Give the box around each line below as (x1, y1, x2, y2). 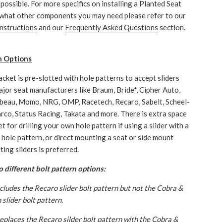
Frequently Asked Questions (65, 23, 158, 32)
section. (158, 23, 185, 32)
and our (37, 23, 65, 32)
